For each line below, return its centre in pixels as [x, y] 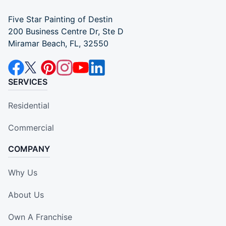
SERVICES [28, 81]
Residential [29, 105]
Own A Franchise [40, 217]
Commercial [31, 127]
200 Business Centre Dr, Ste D [66, 31]
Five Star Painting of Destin [60, 19]
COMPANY [29, 149]
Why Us [23, 172]
